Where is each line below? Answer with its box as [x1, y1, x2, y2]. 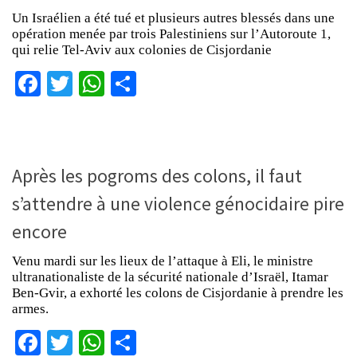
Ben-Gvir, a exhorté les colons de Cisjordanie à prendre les [12, 284, 343, 300]
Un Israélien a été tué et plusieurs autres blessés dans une [12, 10, 335, 26]
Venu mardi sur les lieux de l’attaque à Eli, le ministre [12, 253, 313, 269]
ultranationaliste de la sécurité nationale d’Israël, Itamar [12, 269, 328, 284]
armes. [12, 300, 49, 316]
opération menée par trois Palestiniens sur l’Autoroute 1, [12, 26, 331, 42]
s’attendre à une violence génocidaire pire [12, 191, 344, 215]
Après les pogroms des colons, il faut [12, 163, 302, 187]
